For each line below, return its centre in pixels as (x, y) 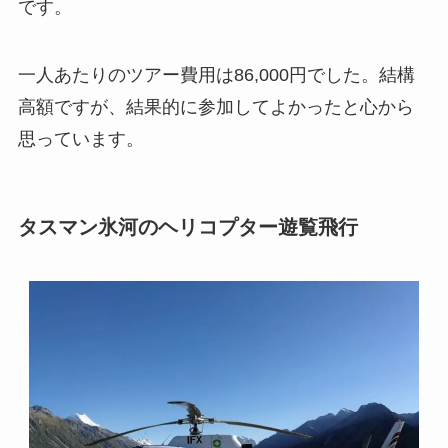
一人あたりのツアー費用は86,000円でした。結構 (216, 75)
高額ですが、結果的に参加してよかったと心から (215, 107)
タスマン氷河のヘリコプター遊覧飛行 (187, 227)
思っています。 (80, 139)
